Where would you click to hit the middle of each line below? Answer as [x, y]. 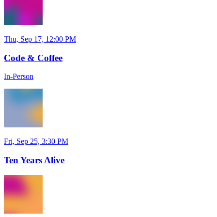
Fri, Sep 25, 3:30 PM [36, 141]
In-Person [19, 77]
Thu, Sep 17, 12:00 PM [40, 39]
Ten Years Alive [34, 160]
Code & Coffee [33, 58]
